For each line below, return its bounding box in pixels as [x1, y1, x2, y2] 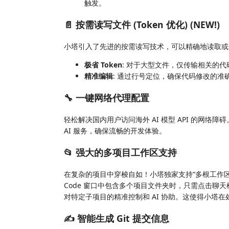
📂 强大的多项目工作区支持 [64, 146, 177, 158]
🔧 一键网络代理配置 [64, 91, 149, 104]
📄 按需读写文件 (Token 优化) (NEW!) [64, 18, 220, 31]
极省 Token [84, 59, 122, 70]
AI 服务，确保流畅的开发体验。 [64, 125, 166, 135]
